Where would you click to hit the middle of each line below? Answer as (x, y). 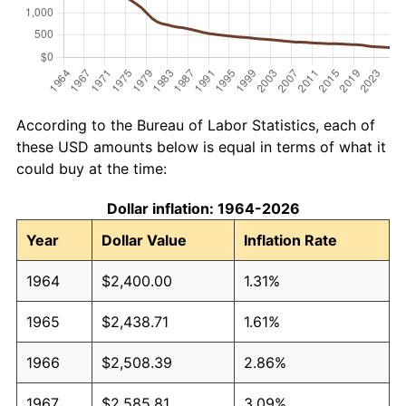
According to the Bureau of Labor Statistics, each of (196, 125)
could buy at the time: (92, 168)
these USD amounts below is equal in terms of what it (201, 146)
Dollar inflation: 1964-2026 (203, 208)
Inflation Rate (290, 240)
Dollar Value (144, 240)
